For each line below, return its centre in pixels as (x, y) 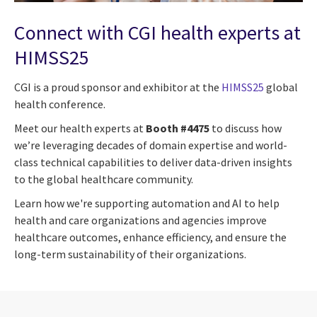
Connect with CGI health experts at (157, 33)
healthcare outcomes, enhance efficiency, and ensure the (150, 237)
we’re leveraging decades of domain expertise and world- (151, 145)
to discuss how (246, 128)
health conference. (60, 104)
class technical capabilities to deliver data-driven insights (153, 162)
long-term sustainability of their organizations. (130, 254)
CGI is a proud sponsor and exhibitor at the (118, 87)
